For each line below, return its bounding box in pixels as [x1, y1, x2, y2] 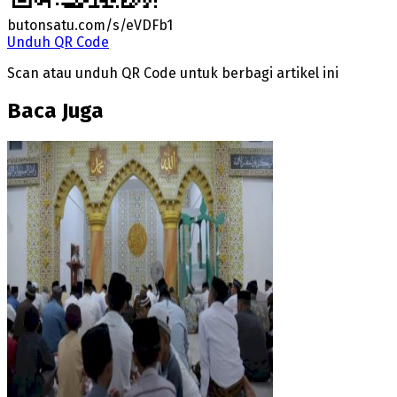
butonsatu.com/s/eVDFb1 [7, 16, 173, 34]
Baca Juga [7, 98, 104, 124]
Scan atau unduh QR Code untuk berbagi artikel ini [7, 64, 339, 82]
